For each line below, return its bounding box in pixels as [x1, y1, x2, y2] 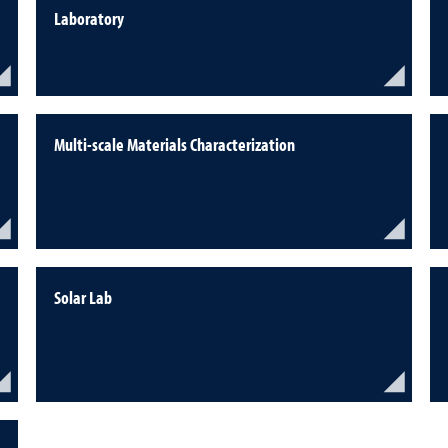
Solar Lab [53, 286, 112, 309]
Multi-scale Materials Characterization [53, 133, 295, 156]
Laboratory [53, 7, 124, 30]
